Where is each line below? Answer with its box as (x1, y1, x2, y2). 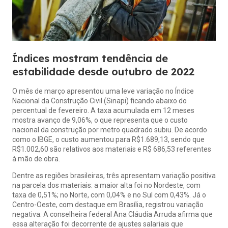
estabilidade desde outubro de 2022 (12, 65, 194, 78)
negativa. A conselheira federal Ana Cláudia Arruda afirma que (12, 210, 213, 219)
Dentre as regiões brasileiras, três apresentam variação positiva (12, 172, 216, 180)
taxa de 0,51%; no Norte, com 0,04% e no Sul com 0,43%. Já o (12, 191, 206, 199)
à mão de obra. (12, 155, 60, 163)
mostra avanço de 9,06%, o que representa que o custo (12, 116, 188, 124)
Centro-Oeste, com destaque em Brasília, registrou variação (12, 201, 204, 209)
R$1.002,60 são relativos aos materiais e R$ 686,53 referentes (12, 145, 211, 153)
